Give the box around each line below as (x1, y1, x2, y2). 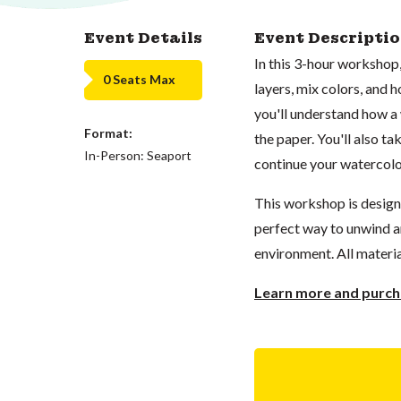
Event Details (83, 28, 202, 47)
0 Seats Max (102, 72, 175, 87)
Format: (83, 124, 132, 141)
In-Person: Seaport (83, 147, 192, 163)
